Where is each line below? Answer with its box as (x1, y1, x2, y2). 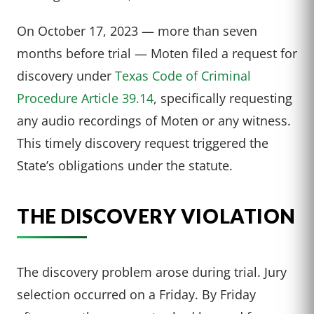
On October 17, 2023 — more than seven (17, 21, 257, 39)
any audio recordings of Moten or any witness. (17, 111, 291, 129)
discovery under (17, 66, 115, 84)
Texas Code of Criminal (115, 66, 251, 84)
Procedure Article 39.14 (17, 88, 153, 107)
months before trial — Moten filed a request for (17, 43, 297, 62)
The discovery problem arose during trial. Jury (17, 262, 287, 280)
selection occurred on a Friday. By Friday (17, 285, 256, 303)
